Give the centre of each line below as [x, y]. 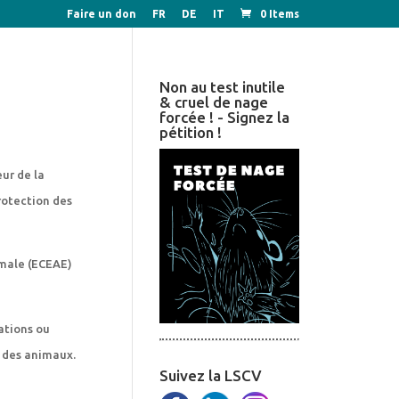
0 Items [280, 14]
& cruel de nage [214, 102]
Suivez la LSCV [211, 375]
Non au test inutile [223, 87]
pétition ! [191, 132]
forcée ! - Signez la [225, 117]
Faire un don [102, 14]
